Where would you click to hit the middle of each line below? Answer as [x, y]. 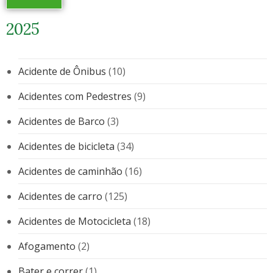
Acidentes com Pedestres [75, 96]
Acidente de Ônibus [62, 71]
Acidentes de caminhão [70, 171]
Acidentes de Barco [62, 121]
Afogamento [47, 246]
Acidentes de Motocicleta [75, 221]
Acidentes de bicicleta [66, 146]
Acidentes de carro [60, 196]
